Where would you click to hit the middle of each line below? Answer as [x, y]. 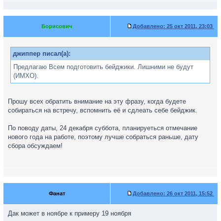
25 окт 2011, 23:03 [190, 26]
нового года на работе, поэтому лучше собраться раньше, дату [103, 137]
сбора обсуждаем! [35, 146]
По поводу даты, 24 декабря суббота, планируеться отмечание [103, 128]
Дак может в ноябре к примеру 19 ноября [70, 213]
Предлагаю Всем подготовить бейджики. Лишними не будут [103, 67]
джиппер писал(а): [42, 54]
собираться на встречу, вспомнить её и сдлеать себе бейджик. [103, 110]
